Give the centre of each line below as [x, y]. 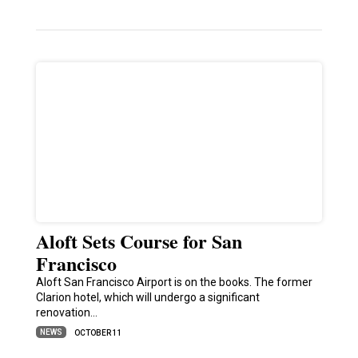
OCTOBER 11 [98, 333]
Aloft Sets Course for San [139, 241]
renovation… [66, 313]
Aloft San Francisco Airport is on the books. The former [174, 282]
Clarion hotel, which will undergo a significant [147, 298]
